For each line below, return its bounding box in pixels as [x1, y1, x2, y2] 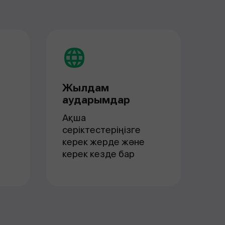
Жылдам [62, 82, 109, 94]
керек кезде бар [62, 148, 135, 160]
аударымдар [62, 94, 130, 106]
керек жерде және [62, 136, 145, 148]
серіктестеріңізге [62, 124, 141, 136]
